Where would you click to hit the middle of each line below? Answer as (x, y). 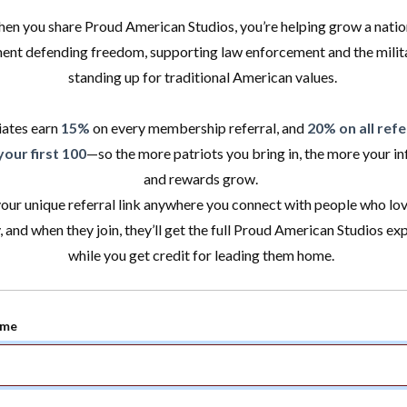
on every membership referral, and (198, 128)
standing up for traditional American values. (203, 77)
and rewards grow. (203, 179)
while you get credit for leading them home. (203, 255)
